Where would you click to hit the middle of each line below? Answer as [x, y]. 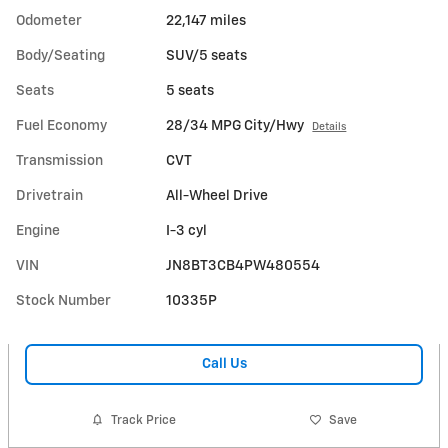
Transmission [59, 160]
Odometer [49, 20]
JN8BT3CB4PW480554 [243, 265]
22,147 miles [206, 20]
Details [329, 126]
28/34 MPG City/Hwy [235, 125]
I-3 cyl [187, 230]
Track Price [144, 420]
